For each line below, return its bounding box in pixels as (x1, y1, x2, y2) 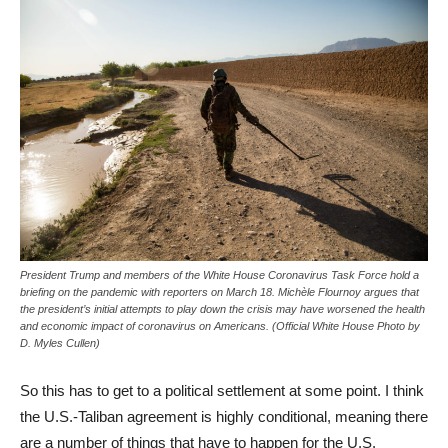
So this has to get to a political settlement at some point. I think (20, 381, 424, 399)
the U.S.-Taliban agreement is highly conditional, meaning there (20, 407, 428, 425)
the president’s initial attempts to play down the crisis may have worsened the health (20, 302, 425, 315)
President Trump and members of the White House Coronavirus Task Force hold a (20, 268, 419, 281)
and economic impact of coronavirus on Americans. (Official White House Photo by (20, 319, 420, 332)
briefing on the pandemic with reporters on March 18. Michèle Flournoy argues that (20, 285, 419, 298)
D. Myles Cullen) (20, 336, 100, 349)
